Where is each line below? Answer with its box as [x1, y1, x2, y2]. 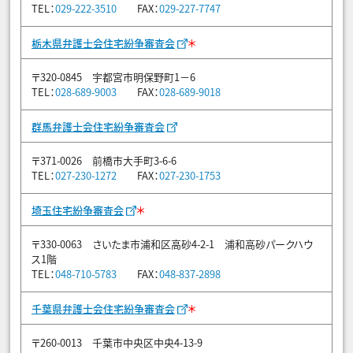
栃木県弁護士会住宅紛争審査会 [32, 35, 175, 51]
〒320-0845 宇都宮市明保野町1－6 [32, 69, 195, 85]
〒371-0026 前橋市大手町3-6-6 [32, 153, 176, 169]
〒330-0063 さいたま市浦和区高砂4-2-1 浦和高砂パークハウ [32, 236, 313, 252]
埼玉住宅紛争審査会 [32, 203, 124, 218]
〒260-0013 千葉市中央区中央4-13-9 [32, 335, 203, 351]
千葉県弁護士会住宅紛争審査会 [32, 301, 175, 317]
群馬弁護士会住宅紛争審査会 [32, 119, 165, 135]
